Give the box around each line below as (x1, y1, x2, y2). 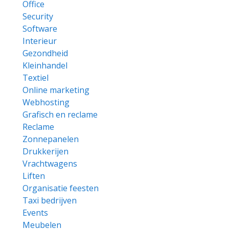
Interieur (22, 35, 57, 47)
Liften (22, 170, 45, 181)
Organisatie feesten (22, 182, 99, 194)
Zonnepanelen (22, 133, 79, 145)
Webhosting (22, 97, 70, 108)
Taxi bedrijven (22, 195, 77, 206)
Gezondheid (22, 48, 68, 59)
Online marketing (22, 84, 89, 96)
